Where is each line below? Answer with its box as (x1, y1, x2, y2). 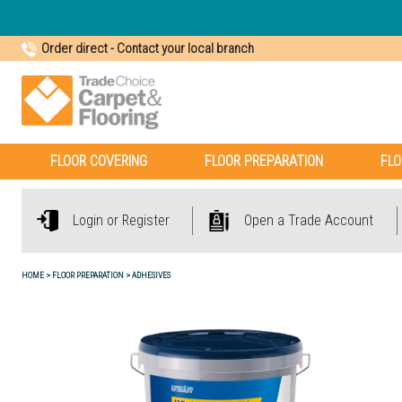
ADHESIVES (132, 270, 170, 280)
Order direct (41, 40, 108, 57)
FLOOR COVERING (50, 153, 147, 170)
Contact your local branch (117, 40, 254, 57)
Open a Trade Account (244, 212, 374, 229)
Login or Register (73, 212, 170, 229)
